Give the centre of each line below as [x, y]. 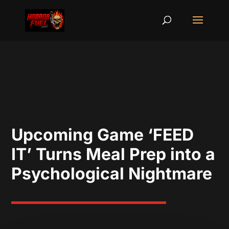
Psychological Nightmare [112, 174]
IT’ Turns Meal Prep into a [113, 154]
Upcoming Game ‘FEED [103, 135]
